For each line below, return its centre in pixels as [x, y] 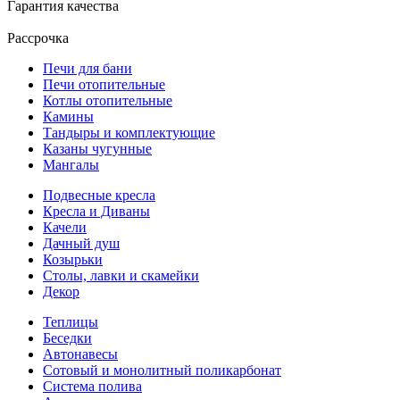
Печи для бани [87, 68]
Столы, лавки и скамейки [121, 275]
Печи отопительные [104, 84]
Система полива [92, 386]
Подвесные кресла [99, 195]
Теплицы [71, 321]
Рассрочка [38, 37]
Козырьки [73, 259]
